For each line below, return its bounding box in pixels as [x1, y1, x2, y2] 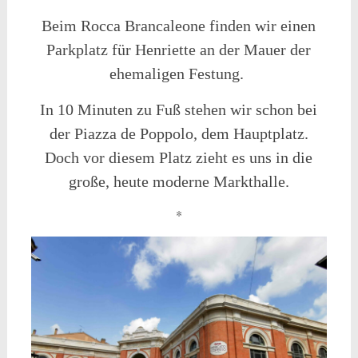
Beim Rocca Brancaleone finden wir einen [42, 17, 316, 35]
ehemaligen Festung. [109, 65, 245, 83]
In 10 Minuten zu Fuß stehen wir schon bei [40, 101, 318, 119]
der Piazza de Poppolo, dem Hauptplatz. [49, 125, 308, 143]
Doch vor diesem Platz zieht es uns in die [45, 149, 313, 167]
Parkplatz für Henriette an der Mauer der [46, 41, 312, 59]
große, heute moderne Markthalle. [68, 173, 289, 191]
